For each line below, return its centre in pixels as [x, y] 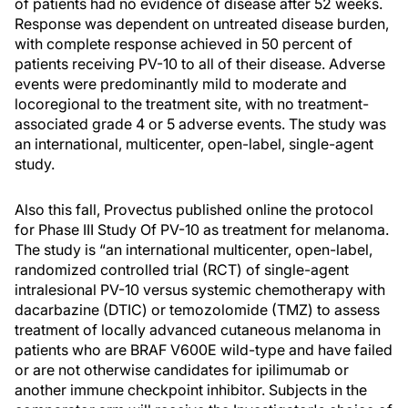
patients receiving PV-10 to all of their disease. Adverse [200, 64]
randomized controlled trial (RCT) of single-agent [182, 270]
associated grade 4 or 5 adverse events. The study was [200, 124]
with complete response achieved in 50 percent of [184, 44]
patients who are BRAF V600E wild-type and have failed [204, 350]
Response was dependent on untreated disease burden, [202, 24]
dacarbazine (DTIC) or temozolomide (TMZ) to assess [197, 310]
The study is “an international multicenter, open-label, [194, 250]
